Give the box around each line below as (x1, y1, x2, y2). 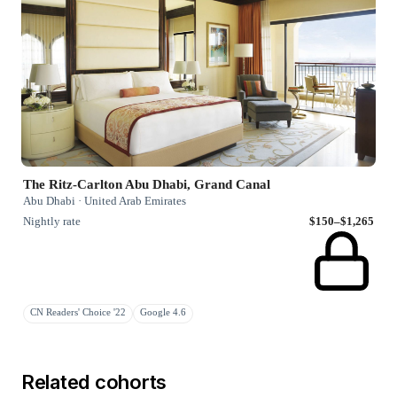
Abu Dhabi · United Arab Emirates (23, 194, 186, 208)
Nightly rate (23, 214, 81, 229)
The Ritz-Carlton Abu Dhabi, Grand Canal (23, 177, 270, 192)
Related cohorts (21, 370, 167, 394)
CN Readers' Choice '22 (30, 307, 126, 318)
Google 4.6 (140, 307, 186, 318)
